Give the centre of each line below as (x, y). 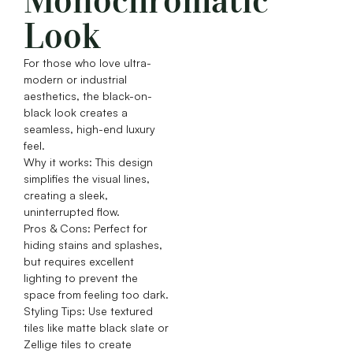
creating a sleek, (66, 195)
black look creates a (76, 113)
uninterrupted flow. (72, 212)
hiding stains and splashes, (93, 245)
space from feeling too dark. (96, 295)
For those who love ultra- (87, 63)
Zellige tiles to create (78, 344)
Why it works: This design (88, 162)
